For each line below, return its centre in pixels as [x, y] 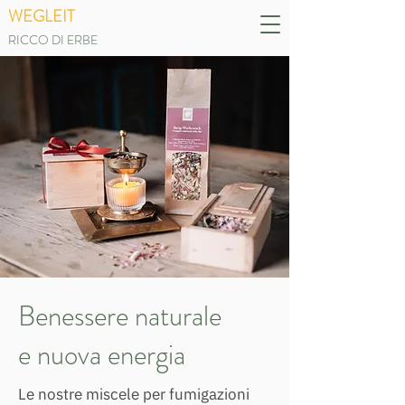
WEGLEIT [42, 16]
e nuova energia [102, 355]
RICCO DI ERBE [53, 40]
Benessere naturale [120, 316]
